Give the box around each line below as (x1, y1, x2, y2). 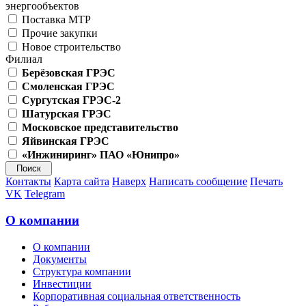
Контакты (5, 176, 51, 188)
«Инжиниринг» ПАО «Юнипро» (22, 149, 180, 161)
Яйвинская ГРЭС (22, 135, 109, 148)
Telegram (25, 188, 65, 200)
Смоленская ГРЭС (22, 81, 115, 93)
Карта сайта (54, 176, 109, 188)
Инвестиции (33, 277, 92, 290)
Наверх (112, 176, 146, 188)
